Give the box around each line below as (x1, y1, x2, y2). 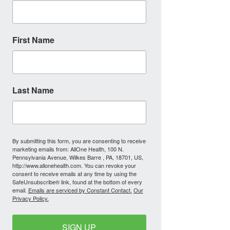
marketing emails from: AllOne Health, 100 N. (12, 145, 124, 154)
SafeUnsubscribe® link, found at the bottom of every (12, 178, 142, 186)
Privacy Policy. (12, 194, 49, 203)
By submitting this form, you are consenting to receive (12, 137, 146, 145)
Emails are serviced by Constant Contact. (28, 186, 132, 195)
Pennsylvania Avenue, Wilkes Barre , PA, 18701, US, (12, 153, 143, 162)
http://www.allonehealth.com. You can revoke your (12, 161, 136, 170)
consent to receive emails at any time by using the (12, 169, 137, 178)
